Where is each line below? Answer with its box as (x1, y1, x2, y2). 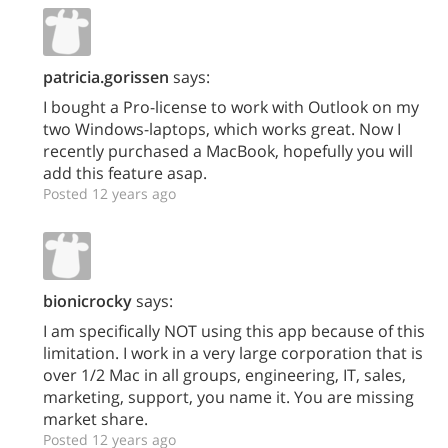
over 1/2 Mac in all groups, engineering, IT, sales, (43, 364, 406, 387)
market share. (43, 408, 148, 431)
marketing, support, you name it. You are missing (43, 386, 414, 409)
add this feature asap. (43, 162, 207, 185)
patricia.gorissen (43, 66, 169, 89)
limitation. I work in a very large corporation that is (43, 342, 423, 365)
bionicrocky (43, 290, 132, 313)
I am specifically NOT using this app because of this (43, 320, 425, 343)
